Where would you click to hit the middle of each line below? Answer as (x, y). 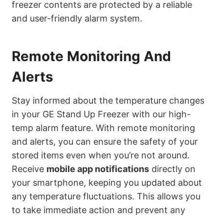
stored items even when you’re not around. (101, 155)
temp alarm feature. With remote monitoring (103, 128)
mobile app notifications (98, 169)
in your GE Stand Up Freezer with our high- (101, 114)
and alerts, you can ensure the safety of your (105, 142)
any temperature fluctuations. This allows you (106, 197)
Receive (29, 169)
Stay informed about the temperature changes (108, 101)
